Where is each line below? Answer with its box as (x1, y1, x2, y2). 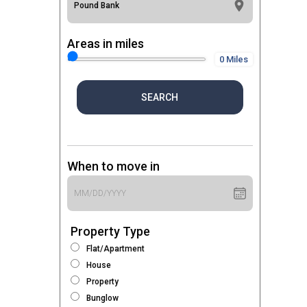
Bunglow (86, 293, 119, 303)
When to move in (67, 159, 160, 173)
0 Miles (219, 54, 248, 64)
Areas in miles (67, 36, 144, 51)
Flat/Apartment (86, 244, 145, 254)
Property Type (71, 224, 150, 238)
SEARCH (141, 91, 179, 103)
